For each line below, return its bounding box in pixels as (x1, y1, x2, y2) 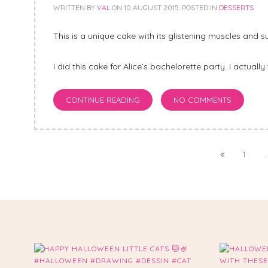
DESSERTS (219, 3, 254, 13)
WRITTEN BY (53, 3, 97, 13)
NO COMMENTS (173, 95, 232, 105)
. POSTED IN (179, 3, 219, 13)
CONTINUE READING (66, 95, 140, 105)
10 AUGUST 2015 (124, 3, 179, 13)
